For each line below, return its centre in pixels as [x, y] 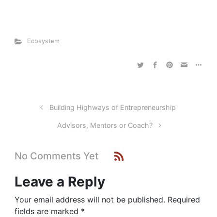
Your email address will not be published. [90, 200]
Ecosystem [43, 41]
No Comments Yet [56, 156]
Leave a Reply [60, 182]
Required [184, 200]
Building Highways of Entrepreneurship [112, 107]
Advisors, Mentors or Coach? [105, 125]
